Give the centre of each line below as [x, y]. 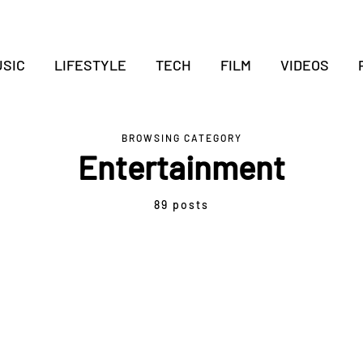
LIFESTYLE [90, 65]
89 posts [181, 205]
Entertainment [181, 167]
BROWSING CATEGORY [181, 138]
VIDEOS [304, 65]
